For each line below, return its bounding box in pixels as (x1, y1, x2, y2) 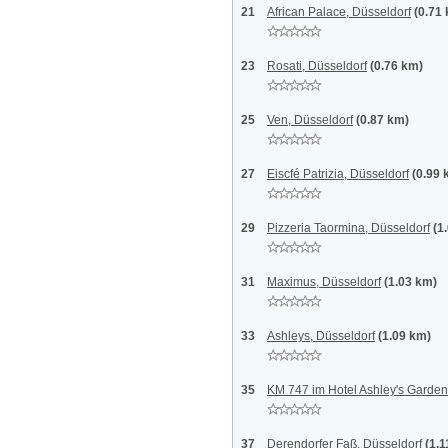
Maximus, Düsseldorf (267, 275, 381, 289)
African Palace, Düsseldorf (267, 5, 411, 19)
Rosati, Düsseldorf (267, 59, 367, 73)
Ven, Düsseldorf (267, 113, 353, 127)
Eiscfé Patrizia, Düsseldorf (267, 167, 409, 181)
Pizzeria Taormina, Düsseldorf (267, 221, 430, 235)
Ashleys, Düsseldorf (267, 329, 375, 343)
